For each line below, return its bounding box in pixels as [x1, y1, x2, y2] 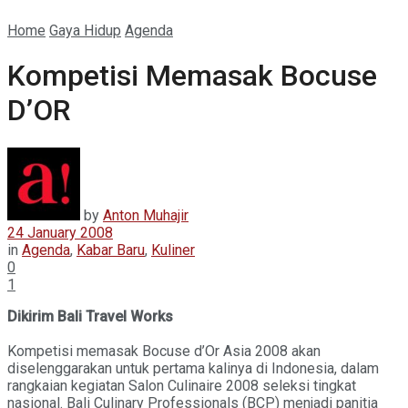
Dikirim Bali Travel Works [7, 307, 173, 325]
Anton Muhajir [103, 206, 189, 224]
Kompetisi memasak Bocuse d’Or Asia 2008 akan [7, 342, 321, 360]
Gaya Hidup [49, 22, 121, 39]
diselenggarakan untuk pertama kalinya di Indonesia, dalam [7, 359, 379, 377]
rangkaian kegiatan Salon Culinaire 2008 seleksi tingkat [7, 376, 356, 394]
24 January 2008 [7, 223, 113, 241]
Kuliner [151, 240, 195, 259]
